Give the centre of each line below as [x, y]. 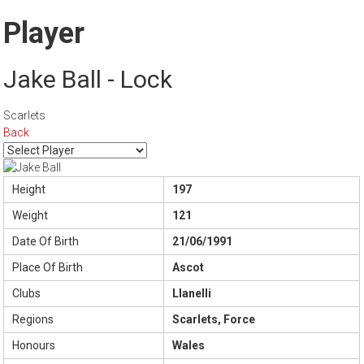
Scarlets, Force [214, 320]
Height [29, 190]
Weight [30, 216]
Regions [33, 320]
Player [44, 34]
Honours [34, 346]
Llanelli [192, 294]
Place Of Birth [48, 268]
